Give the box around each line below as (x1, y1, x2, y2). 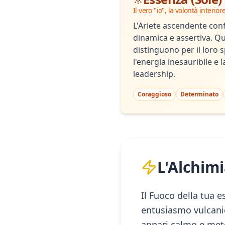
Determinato (180, 90, 218, 98)
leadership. (133, 68, 175, 79)
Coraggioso (138, 90, 171, 98)
